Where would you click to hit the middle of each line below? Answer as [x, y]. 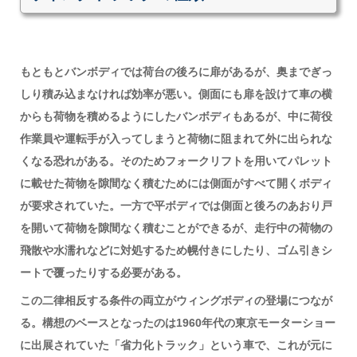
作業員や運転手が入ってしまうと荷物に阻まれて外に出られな [176, 138]
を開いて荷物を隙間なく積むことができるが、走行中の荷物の [176, 228]
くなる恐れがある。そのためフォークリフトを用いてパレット [176, 161]
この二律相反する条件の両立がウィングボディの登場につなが [176, 300]
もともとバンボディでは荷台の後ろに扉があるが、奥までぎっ [176, 71]
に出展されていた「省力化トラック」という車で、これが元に [176, 345]
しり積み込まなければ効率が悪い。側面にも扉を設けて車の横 [176, 94]
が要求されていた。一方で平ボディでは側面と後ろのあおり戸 [176, 205]
